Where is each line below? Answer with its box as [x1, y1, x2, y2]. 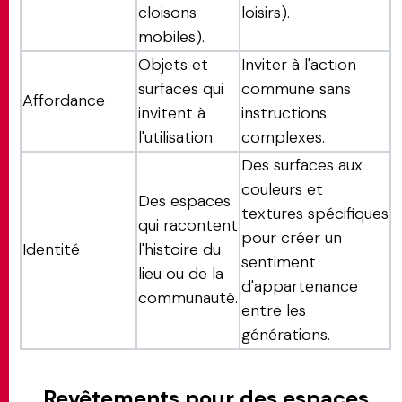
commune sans [241, 78, 351, 100]
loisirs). [241, 2, 290, 23]
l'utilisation [138, 127, 213, 148]
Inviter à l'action [241, 54, 356, 75]
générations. [241, 324, 330, 345]
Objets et [138, 54, 208, 75]
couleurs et [241, 179, 323, 200]
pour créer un [241, 227, 342, 249]
